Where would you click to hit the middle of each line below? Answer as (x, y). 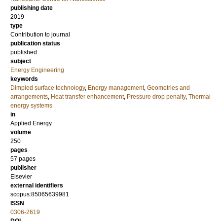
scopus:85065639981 (40, 195)
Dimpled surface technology (48, 88)
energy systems (31, 106)
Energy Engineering (37, 70)
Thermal (200, 97)
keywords (24, 79)
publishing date (32, 8)
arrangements (29, 97)
